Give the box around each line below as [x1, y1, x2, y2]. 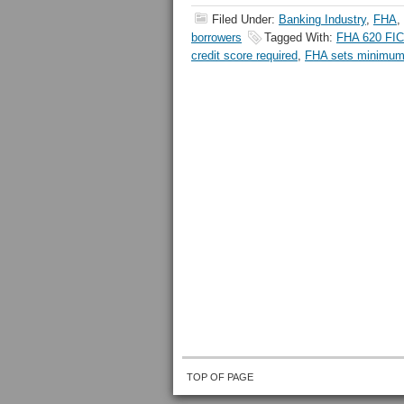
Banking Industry [279, 13, 366, 26]
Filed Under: [212, 13, 279, 26]
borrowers [191, 31, 242, 44]
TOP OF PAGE [187, 372, 253, 382]
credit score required [191, 49, 298, 62]
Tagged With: [264, 31, 336, 44]
